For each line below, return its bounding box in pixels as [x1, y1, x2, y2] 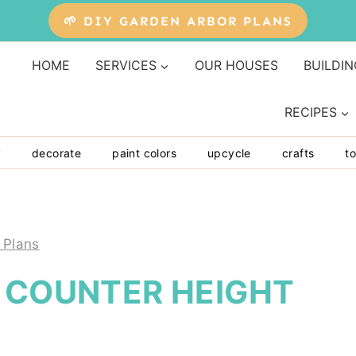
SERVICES [95, 57, 157, 74]
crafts [281, 145, 315, 160]
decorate [32, 145, 82, 160]
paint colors [112, 145, 177, 160]
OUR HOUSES [194, 57, 278, 74]
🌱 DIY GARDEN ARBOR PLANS [64, 13, 292, 29]
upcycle [207, 145, 251, 160]
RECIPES [284, 104, 337, 121]
